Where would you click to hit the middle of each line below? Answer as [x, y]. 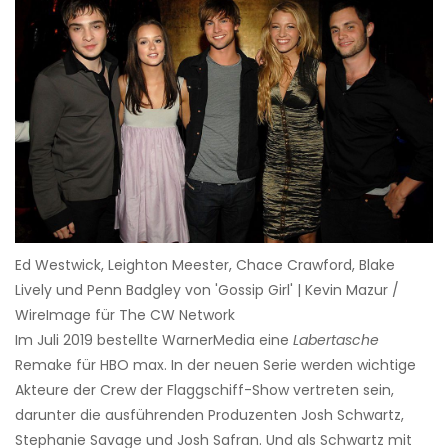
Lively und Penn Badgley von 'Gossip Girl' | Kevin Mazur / [207, 289]
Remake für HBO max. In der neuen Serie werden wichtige [215, 364]
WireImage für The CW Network [125, 314]
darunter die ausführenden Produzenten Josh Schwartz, [209, 414]
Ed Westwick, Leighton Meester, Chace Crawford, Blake [205, 264]
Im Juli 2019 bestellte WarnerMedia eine [154, 339]
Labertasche [336, 339]
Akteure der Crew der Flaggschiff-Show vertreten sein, [204, 389]
